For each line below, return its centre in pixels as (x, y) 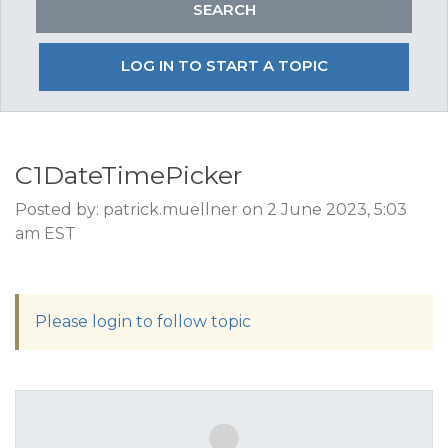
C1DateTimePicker (128, 175)
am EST (45, 233)
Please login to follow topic (143, 321)
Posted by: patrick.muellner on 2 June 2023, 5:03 (211, 209)
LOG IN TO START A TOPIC (224, 65)
